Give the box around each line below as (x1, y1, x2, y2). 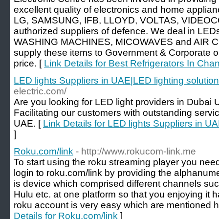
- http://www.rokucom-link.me (76, 146, 196, 156)
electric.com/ (14, 86, 66, 96)
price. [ (14, 58, 44, 68)
